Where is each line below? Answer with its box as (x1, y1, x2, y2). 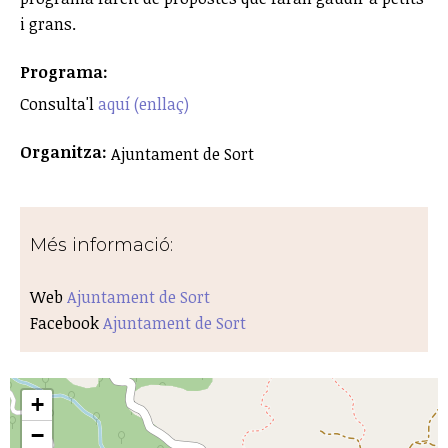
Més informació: (30, 234, 178, 257)
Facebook (30, 312, 103, 335)
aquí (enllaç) (98, 93, 189, 116)
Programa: (20, 61, 112, 84)
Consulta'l (20, 93, 98, 116)
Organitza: (20, 141, 111, 164)
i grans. (20, 13, 76, 36)
